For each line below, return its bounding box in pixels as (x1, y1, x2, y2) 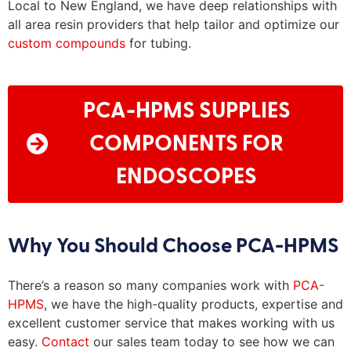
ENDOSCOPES (116, 166, 257, 189)
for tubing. (125, 35, 191, 52)
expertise (262, 296, 317, 313)
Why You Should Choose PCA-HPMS (8, 237, 338, 258)
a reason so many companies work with (49, 277, 293, 294)
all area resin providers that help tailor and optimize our (8, 16, 339, 33)
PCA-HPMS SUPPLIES (82, 100, 291, 123)
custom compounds (8, 35, 125, 52)
